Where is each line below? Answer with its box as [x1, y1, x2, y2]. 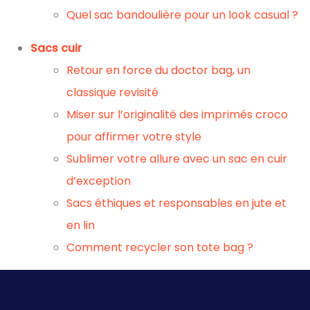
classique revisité [66, 84, 158, 100]
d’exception [66, 173, 131, 189]
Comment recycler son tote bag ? [66, 239, 253, 255]
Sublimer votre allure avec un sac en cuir [66, 151, 287, 167]
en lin [66, 217, 95, 233]
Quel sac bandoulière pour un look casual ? [66, 7, 298, 23]
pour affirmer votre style [66, 129, 201, 145]
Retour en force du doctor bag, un [66, 62, 250, 78]
